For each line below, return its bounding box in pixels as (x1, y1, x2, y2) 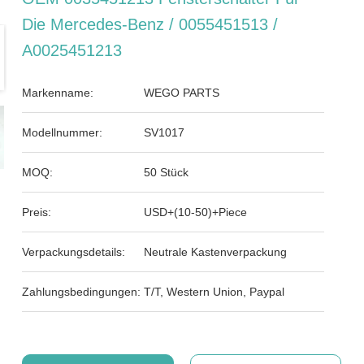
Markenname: (22, 86, 94, 99)
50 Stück (144, 166, 189, 179)
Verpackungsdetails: (22, 245, 126, 258)
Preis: (22, 206, 52, 219)
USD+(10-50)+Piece (144, 206, 248, 219)
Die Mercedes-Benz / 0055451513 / (22, 15, 279, 33)
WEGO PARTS (144, 86, 220, 99)
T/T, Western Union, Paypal (144, 285, 285, 298)
